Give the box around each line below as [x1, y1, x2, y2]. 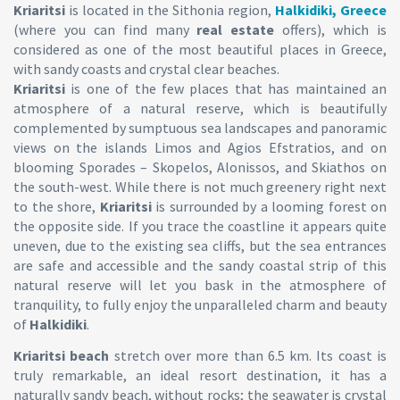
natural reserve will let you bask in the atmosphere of [13, 275, 387, 294]
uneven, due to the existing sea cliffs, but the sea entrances [13, 236, 387, 254]
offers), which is [274, 20, 387, 38]
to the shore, [13, 196, 100, 215]
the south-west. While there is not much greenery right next [13, 177, 387, 196]
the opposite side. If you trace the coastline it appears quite [13, 216, 387, 235]
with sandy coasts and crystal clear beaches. [13, 59, 279, 78]
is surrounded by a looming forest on [151, 196, 387, 215]
